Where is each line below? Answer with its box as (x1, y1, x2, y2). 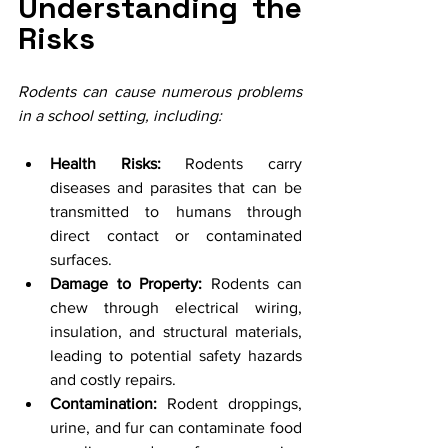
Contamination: (50, 394, 157, 412)
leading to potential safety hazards (50, 346, 302, 364)
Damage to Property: (50, 274, 202, 292)
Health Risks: (50, 154, 161, 172)
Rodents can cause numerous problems (18, 82, 302, 100)
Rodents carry (160, 154, 303, 172)
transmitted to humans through (50, 202, 302, 220)
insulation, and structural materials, (50, 322, 302, 340)
